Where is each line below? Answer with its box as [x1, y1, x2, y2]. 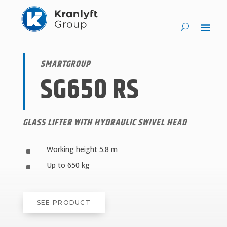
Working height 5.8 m [46, 144, 118, 154]
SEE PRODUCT [36, 199, 91, 206]
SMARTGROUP [40, 57, 90, 71]
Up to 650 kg [46, 160, 90, 170]
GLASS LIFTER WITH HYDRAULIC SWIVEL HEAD [22, 116, 187, 130]
